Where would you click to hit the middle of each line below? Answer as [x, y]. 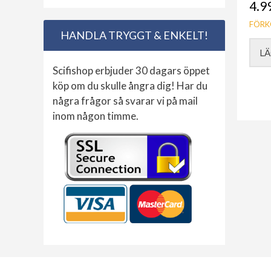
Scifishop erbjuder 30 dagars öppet [131, 71]
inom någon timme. [96, 116]
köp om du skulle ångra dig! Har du [130, 86]
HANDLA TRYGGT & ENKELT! [134, 35]
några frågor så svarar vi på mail [125, 101]
